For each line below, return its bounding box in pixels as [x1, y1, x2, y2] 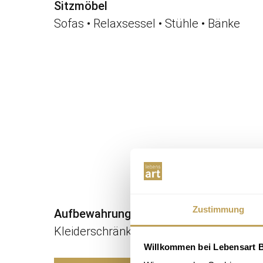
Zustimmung [192, 204, 245, 214]
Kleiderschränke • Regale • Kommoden [54, 224, 254, 238]
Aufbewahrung [54, 206, 131, 221]
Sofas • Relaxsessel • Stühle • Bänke [54, 16, 240, 31]
